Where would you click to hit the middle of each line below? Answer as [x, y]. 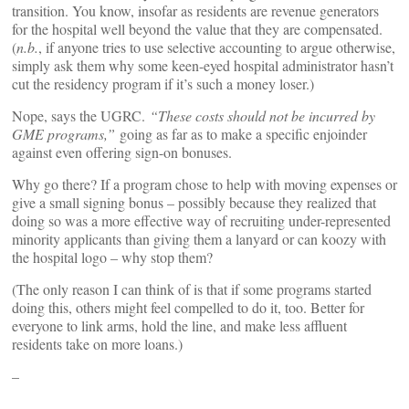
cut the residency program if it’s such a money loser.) [163, 84]
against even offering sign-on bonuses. [122, 152]
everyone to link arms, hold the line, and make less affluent [179, 325]
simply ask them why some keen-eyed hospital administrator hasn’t [203, 65]
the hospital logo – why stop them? [112, 257]
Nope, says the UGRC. [81, 115]
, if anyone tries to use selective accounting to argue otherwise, [217, 47]
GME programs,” [63, 134]
